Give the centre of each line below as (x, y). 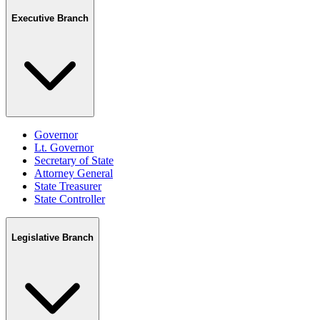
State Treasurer (68, 186)
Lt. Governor (64, 148)
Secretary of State (74, 161)
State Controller (70, 199)
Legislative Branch (52, 238)
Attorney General (74, 174)
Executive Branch (50, 18)
